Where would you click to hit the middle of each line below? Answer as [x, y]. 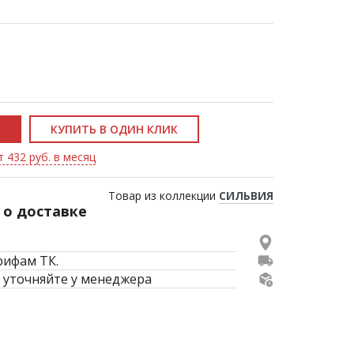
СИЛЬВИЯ [246, 196]
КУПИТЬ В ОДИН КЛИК [114, 129]
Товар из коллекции [164, 196]
